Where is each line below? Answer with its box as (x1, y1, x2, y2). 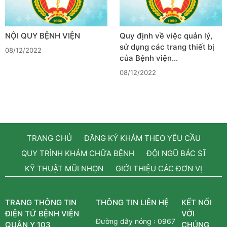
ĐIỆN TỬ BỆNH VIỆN (5, 208, 79, 218)
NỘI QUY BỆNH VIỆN (5, 30, 80, 41)
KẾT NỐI (181, 197, 212, 207)
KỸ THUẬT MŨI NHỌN (25, 163, 103, 173)
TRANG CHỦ (26, 133, 72, 143)
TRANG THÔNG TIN (5, 197, 77, 207)
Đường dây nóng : (96, 216, 158, 225)
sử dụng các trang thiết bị (120, 42, 214, 52)
